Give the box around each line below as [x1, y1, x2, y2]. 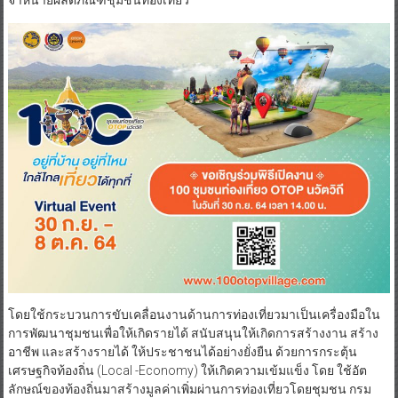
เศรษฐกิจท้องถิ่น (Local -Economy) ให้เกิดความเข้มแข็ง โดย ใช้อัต [7, 362, 367, 378]
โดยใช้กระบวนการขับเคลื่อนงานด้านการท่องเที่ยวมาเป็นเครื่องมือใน [7, 306, 380, 322]
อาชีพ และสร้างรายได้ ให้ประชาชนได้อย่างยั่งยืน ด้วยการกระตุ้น [7, 344, 357, 359]
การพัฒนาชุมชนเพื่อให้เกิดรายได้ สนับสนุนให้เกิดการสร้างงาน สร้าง [7, 325, 378, 340]
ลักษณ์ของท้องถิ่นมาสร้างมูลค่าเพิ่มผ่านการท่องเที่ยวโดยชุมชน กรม [7, 381, 371, 396]
